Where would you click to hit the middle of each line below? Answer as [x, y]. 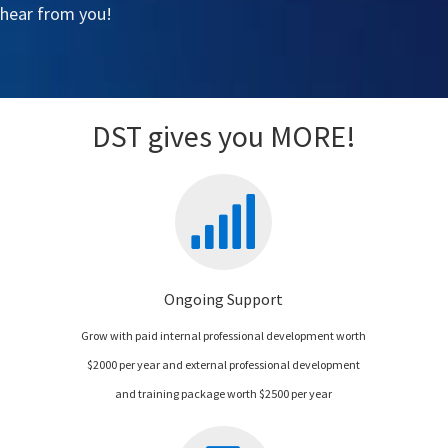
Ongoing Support [223, 298]
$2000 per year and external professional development [223, 364]
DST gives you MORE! [224, 135]
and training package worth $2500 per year [223, 393]
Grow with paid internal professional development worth [223, 335]
